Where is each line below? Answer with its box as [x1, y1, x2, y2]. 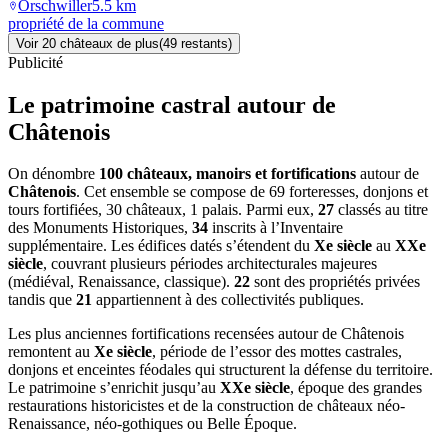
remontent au [8, 343, 94, 361]
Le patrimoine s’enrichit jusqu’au [8, 379, 220, 397]
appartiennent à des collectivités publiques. [92, 291, 364, 309]
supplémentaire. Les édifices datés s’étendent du [8, 237, 314, 255]
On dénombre [8, 165, 99, 183]
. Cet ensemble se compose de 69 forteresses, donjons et [76, 183, 428, 201]
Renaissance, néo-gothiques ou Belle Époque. [8, 415, 297, 433]
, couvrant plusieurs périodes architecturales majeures [43, 255, 377, 273]
